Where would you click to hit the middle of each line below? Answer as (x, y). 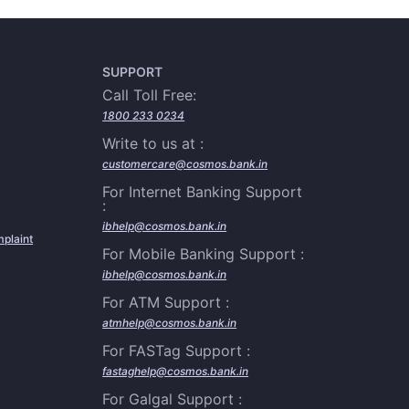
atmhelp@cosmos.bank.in (170, 323)
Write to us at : (153, 143)
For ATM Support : (166, 302)
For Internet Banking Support (203, 192)
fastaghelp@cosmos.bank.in (176, 371)
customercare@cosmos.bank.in (185, 164)
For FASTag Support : (177, 351)
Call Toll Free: (150, 95)
